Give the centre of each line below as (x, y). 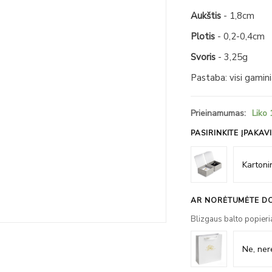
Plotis (202, 37)
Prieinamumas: (218, 114)
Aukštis (206, 16)
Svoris (203, 57)
